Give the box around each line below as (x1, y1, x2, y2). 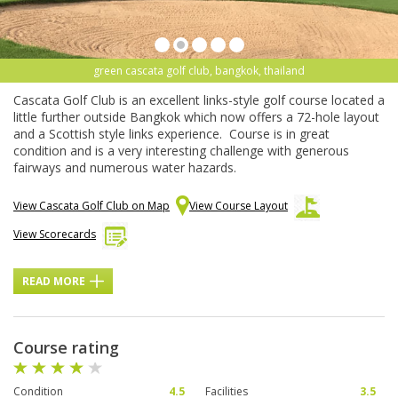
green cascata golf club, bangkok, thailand (93, 63, 305, 79)
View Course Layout (189, 198, 288, 214)
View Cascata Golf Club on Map (13, 198, 170, 214)
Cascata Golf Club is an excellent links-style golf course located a (13, 92, 385, 109)
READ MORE (22, 274, 85, 290)
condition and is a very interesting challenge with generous (13, 142, 349, 160)
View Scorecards (13, 227, 96, 243)
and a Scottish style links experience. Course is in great (13, 125, 330, 143)
